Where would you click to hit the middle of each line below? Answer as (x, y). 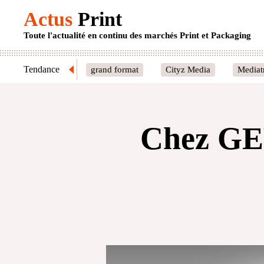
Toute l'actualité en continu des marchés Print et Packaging (137, 35)
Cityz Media (188, 69)
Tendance (42, 69)
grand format (115, 69)
